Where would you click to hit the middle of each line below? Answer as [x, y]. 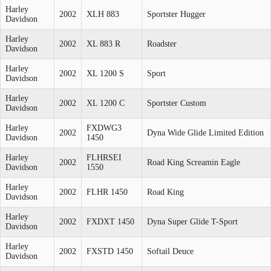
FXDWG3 [104, 128]
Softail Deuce [170, 251]
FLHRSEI [104, 157]
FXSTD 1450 [110, 251]
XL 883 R [103, 44]
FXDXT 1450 [110, 221]
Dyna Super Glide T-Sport [192, 221]
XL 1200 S [105, 73]
